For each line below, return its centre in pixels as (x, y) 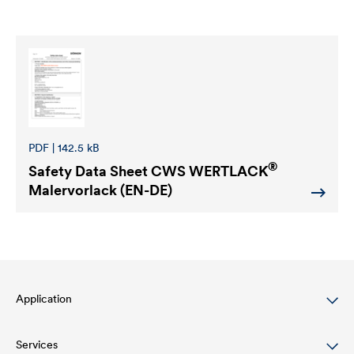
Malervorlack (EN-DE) (100, 190)
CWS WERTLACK (209, 171)
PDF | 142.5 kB (64, 148)
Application (44, 299)
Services (37, 345)
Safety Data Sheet (90, 171)
